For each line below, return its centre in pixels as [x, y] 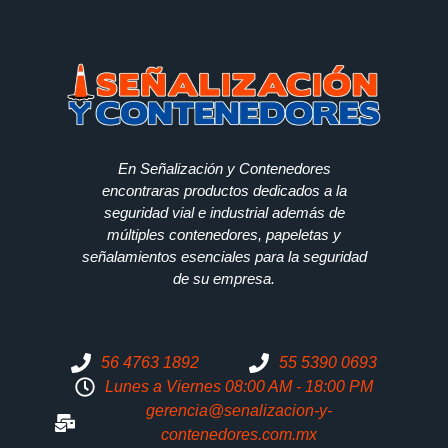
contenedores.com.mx [239, 434]
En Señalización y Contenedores [224, 168]
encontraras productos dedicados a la [224, 190]
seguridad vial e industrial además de [224, 212]
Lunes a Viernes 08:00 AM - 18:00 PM [239, 386]
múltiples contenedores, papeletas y [224, 234]
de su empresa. [224, 278]
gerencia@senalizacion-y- [239, 410]
